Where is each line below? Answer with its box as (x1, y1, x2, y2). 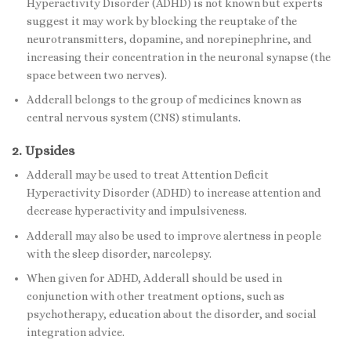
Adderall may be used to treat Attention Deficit (26, 168, 269, 181)
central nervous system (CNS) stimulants (26, 111, 238, 125)
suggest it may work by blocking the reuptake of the (26, 14, 297, 27)
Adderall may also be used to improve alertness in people (26, 229, 321, 242)
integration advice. (26, 326, 125, 339)
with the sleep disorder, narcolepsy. (26, 247, 212, 260)
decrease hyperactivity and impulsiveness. (26, 204, 247, 217)
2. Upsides (12, 143, 75, 159)
